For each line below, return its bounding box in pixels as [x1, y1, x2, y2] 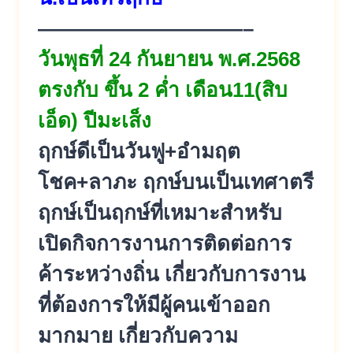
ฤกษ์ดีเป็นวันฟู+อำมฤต [38, 139, 240, 163]
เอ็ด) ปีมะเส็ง [38, 108, 151, 132]
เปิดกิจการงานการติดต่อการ [38, 231, 292, 255]
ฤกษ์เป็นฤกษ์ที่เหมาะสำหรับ [38, 200, 282, 225]
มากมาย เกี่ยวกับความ [38, 323, 238, 347]
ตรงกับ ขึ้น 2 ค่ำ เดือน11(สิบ [38, 77, 288, 102]
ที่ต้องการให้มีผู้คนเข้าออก [38, 292, 270, 317]
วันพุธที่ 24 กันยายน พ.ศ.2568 [38, 46, 300, 71]
